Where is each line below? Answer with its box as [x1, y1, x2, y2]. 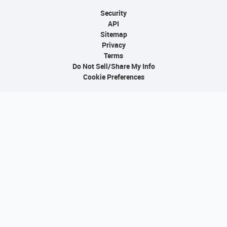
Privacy [101, 40, 126, 50]
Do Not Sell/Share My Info [72, 61, 155, 71]
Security [100, 8, 127, 18]
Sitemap [100, 29, 127, 39]
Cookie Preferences [83, 72, 144, 82]
